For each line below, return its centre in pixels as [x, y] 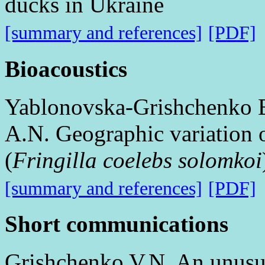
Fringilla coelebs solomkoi [137, 160]
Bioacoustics [66, 69]
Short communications [117, 224]
